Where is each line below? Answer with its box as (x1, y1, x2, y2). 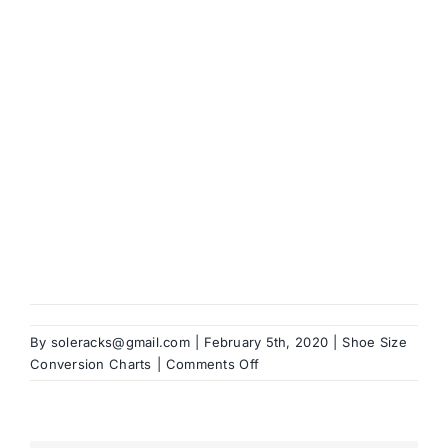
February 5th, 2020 (204, 334, 329, 351)
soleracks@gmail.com (50, 334, 190, 351)
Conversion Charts (30, 356, 152, 373)
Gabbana (258, 421, 316, 438)
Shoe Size (342, 334, 407, 351)
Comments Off (165, 356, 260, 373)
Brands (31, 35, 81, 52)
